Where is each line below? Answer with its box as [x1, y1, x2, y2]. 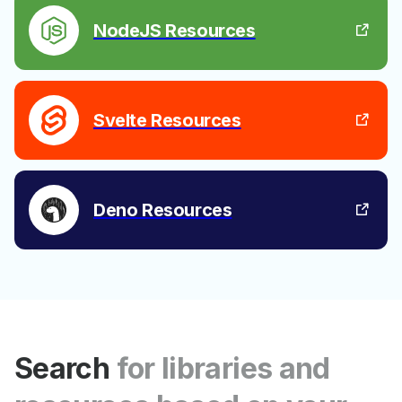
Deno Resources [93, 198, 232, 221]
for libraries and [116, 351, 330, 386]
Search [14, 351, 110, 386]
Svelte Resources [93, 109, 241, 131]
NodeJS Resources [93, 19, 256, 41]
